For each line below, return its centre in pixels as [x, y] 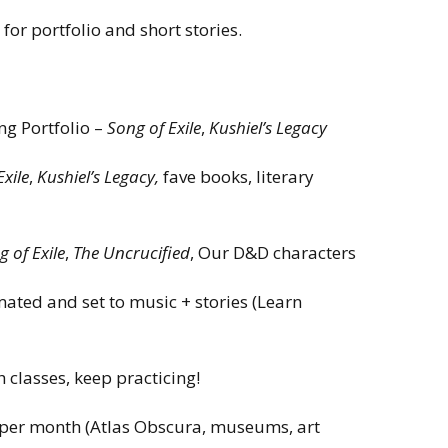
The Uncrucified [131, 252]
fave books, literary [238, 176]
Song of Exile [154, 127]
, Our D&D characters [273, 252]
